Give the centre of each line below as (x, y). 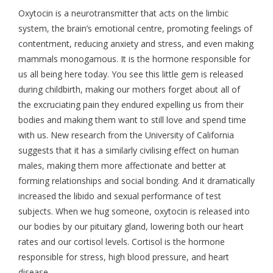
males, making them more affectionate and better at (122, 166)
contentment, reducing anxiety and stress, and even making (136, 44)
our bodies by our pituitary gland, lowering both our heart (131, 227)
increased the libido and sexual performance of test (120, 196)
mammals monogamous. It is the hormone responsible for (134, 59)
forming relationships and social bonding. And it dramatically (136, 181)
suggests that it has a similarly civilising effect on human (129, 151)
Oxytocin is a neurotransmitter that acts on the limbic (123, 13)
